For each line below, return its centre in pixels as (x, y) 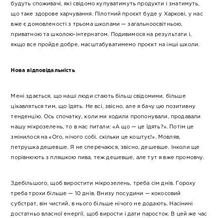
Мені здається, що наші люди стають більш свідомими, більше (98, 97)
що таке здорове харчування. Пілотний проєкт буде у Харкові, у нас (107, 14)
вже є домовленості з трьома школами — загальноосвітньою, (97, 25)
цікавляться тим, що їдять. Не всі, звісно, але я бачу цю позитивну (103, 107)
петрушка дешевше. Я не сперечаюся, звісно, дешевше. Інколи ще (105, 148)
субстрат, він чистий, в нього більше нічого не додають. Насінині (102, 204)
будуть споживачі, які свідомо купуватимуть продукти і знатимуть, (105, 4)
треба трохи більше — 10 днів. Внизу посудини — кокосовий (96, 194)
